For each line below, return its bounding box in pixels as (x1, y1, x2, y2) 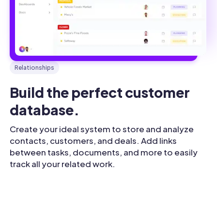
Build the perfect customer (10, 84, 190, 101)
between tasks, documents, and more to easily (10, 147, 198, 158)
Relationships (15, 64, 54, 72)
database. (10, 101, 79, 119)
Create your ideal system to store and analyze (10, 124, 194, 135)
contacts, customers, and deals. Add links (10, 135, 177, 146)
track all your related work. (10, 158, 115, 170)
